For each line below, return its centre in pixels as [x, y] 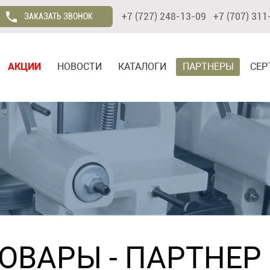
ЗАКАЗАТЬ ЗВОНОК [57, 16]
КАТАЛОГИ [142, 67]
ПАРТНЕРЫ [208, 67]
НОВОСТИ [80, 67]
